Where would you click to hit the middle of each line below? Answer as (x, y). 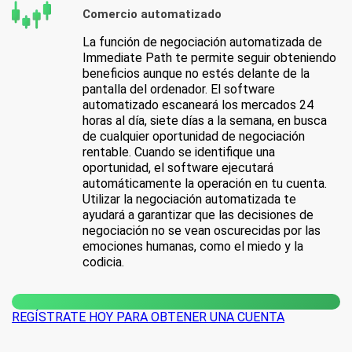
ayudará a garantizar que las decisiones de (198, 214)
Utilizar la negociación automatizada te (189, 199)
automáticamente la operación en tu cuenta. (205, 183)
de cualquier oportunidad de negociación (194, 136)
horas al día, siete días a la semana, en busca (205, 120)
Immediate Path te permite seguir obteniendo (209, 57)
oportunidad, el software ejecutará (178, 167)
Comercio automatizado (152, 15)
